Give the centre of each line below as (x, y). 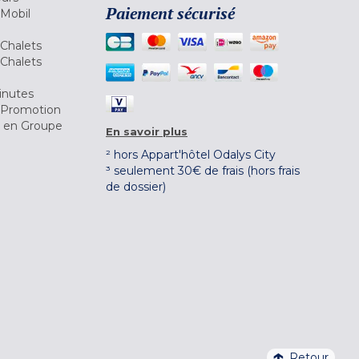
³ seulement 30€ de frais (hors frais (203, 170)
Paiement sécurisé (170, 13)
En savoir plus (147, 131)
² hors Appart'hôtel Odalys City (191, 154)
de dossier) (136, 186)
